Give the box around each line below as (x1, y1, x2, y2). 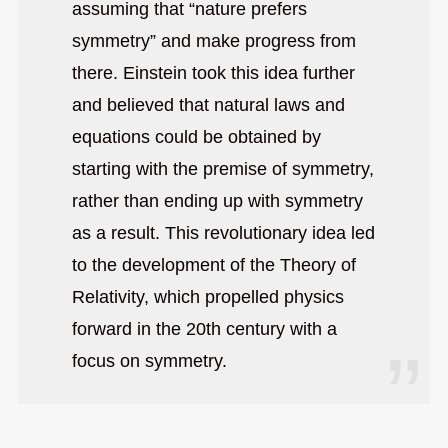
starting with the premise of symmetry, (71, 158, 374, 179)
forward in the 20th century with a (71, 318, 337, 339)
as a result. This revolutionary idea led (71, 222, 375, 243)
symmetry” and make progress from (71, 30, 356, 51)
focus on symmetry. (71, 350, 227, 371)
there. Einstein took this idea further (71, 62, 355, 83)
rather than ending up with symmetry (71, 190, 363, 211)
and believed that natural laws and (71, 94, 345, 115)
